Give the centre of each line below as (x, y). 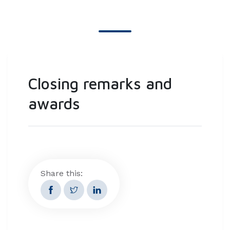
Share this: (62, 173)
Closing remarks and (100, 83)
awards (54, 103)
